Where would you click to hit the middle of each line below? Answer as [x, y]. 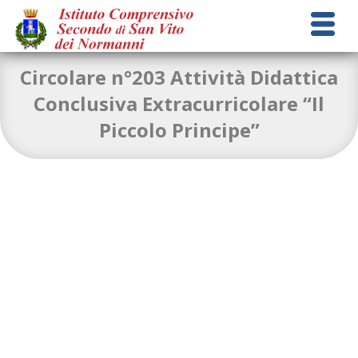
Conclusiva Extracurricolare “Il [179, 103]
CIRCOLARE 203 [54, 147]
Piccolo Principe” [179, 129]
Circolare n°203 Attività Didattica [179, 77]
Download [125, 147]
